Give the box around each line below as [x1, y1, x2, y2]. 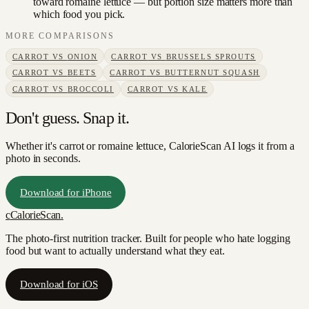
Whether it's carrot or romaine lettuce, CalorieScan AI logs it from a [6, 140, 295, 152]
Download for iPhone [20, 186, 112, 198]
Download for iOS [20, 278, 98, 290]
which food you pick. [33, 8, 126, 21]
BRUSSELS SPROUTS [166, 52, 256, 61]
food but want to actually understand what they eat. [6, 244, 225, 257]
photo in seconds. [6, 152, 81, 165]
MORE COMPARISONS [6, 32, 115, 41]
